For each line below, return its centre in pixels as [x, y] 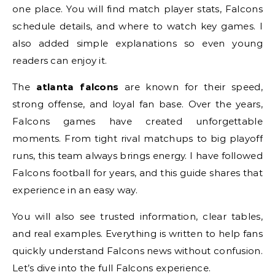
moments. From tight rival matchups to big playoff [137, 138]
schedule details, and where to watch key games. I [137, 26]
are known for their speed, [191, 87]
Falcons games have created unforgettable [137, 121]
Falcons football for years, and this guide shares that [137, 173]
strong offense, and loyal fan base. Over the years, [137, 104]
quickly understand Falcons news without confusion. [137, 251]
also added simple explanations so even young [137, 43]
